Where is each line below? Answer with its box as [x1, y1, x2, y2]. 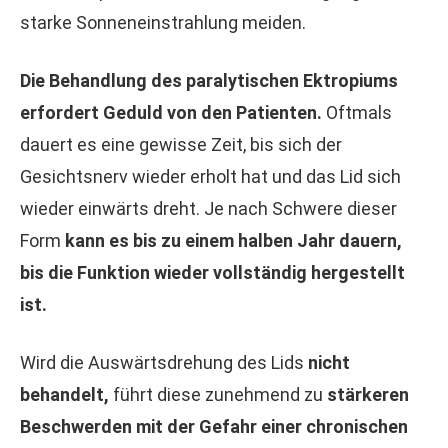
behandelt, [20, 384, 109, 405]
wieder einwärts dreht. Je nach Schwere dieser [20, 198, 397, 219]
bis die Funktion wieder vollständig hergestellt [20, 262, 405, 283]
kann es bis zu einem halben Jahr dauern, [61, 230, 402, 251]
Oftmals [326, 102, 392, 123]
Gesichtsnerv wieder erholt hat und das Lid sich [20, 166, 401, 187]
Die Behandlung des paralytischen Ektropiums [20, 70, 398, 91]
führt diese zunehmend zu [109, 384, 327, 405]
